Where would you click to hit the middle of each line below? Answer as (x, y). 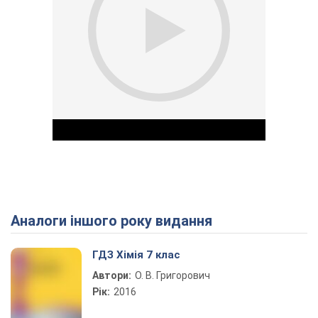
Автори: (112, 275)
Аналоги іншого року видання (116, 221)
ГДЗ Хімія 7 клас (136, 255)
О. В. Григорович (172, 275)
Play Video (210, 224)
